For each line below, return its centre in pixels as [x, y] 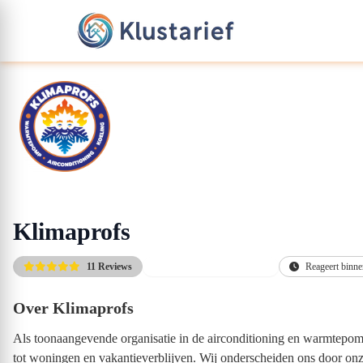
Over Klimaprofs [73, 308]
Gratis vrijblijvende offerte [218, 267]
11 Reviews [109, 267]
